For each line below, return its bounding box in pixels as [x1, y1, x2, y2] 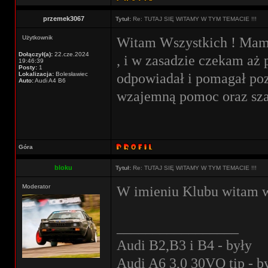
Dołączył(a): [19, 51, 53, 57]
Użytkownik [22, 34, 53, 41]
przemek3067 [42, 15, 84, 22]
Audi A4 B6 [33, 77, 66, 84]
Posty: [19, 64, 37, 71]
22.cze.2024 [53, 51, 89, 57]
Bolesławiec [54, 71, 88, 77]
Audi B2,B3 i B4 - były [117, 237, 252, 253]
